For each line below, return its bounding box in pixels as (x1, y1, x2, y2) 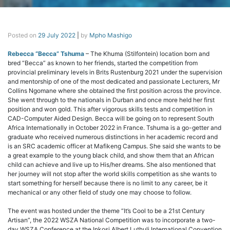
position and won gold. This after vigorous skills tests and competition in (8, 105, 213, 113)
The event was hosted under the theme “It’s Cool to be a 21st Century (8, 207, 205, 215)
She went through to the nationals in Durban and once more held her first (8, 96, 215, 104)
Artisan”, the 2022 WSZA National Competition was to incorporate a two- (8, 216, 216, 224)
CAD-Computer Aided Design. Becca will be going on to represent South (8, 114, 214, 123)
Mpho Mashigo (89, 31, 132, 40)
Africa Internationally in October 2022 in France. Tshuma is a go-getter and (8, 124, 221, 132)
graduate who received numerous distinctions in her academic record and (8, 133, 218, 141)
